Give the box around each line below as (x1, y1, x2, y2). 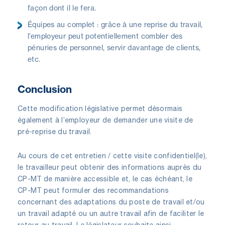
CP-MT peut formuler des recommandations (18, 186, 169, 194)
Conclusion (18, 82, 72, 95)
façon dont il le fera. (28, 3, 96, 12)
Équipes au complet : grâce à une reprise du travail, (28, 20, 203, 29)
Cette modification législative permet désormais (18, 104, 183, 113)
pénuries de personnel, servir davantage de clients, (28, 43, 201, 52)
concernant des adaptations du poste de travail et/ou (18, 197, 205, 206)
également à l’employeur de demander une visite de (18, 116, 193, 124)
